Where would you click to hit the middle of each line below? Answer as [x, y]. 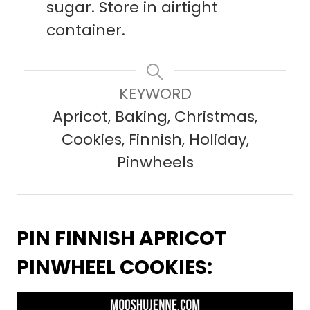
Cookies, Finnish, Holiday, [155, 140]
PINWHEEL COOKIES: [115, 268]
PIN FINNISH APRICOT [121, 239]
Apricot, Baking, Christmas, [155, 117]
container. [88, 30]
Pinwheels [155, 163]
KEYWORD [155, 94]
